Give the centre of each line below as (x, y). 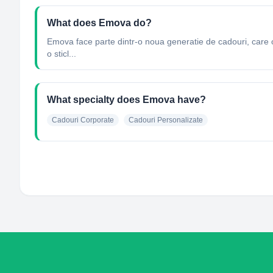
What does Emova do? (99, 23)
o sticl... (62, 54)
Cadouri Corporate (83, 120)
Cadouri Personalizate (166, 120)
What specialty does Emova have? (126, 100)
